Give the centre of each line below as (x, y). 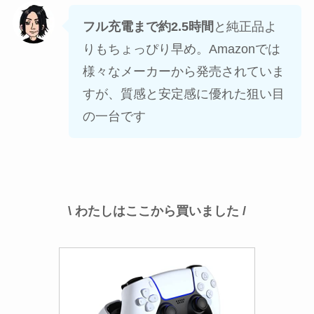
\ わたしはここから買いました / (157, 211)
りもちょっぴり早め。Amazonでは (181, 49)
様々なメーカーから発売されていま (183, 72)
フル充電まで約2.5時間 (148, 27)
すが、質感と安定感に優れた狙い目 (183, 94)
